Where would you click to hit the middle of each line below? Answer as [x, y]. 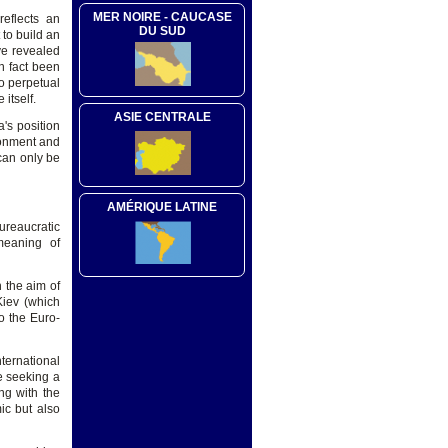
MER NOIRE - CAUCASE [162, 16]
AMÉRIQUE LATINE [162, 206]
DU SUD [162, 30]
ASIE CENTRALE [162, 116]
